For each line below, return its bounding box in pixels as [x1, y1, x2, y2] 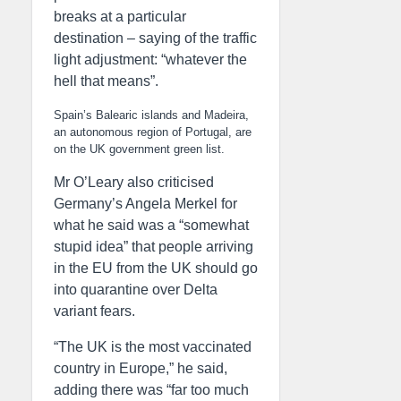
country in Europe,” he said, [54, 361, 227, 376]
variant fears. [54, 303, 135, 319]
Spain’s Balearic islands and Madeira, [54, 108, 249, 122]
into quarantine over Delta [54, 282, 218, 297]
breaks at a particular [54, 9, 186, 24]
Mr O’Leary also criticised [54, 175, 214, 190]
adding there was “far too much [54, 382, 249, 397]
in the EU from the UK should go [54, 260, 258, 276]
